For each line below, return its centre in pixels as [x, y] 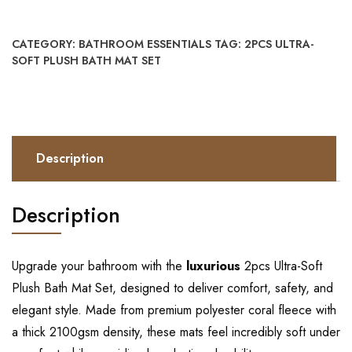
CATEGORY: [45, 44]
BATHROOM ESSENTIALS [145, 44]
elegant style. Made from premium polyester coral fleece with [174, 310]
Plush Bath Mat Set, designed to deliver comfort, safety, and [172, 288]
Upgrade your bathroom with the [99, 266]
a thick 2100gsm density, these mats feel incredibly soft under [176, 332]
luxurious [213, 266]
